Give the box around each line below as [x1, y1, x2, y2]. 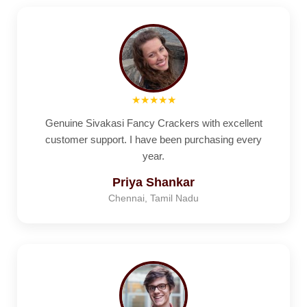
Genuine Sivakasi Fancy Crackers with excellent [45, 117, 262, 129]
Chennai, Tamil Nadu [108, 192, 199, 204]
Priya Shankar [112, 175, 195, 189]
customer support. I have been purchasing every [45, 134, 262, 145]
